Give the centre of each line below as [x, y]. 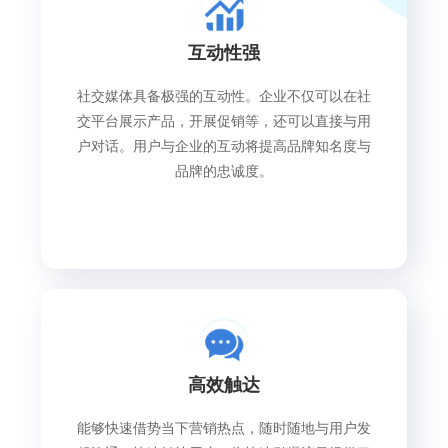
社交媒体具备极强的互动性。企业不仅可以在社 [224, 96]
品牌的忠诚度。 [224, 171]
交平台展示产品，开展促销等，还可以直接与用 [224, 121]
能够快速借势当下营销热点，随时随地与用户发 [224, 427]
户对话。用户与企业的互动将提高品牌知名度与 [224, 146]
